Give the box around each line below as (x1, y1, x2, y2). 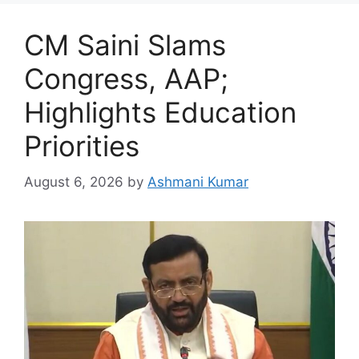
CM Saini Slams (24, 28, 226, 63)
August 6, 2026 (24, 173, 123, 190)
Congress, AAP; (24, 62, 228, 96)
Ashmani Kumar (147, 173, 248, 190)
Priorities (24, 129, 139, 163)
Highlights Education (24, 95, 296, 130)
